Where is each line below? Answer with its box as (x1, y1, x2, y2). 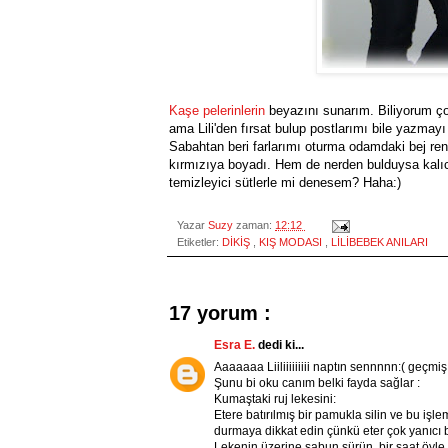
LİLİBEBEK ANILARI (331, 236, 428, 249)
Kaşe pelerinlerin (169, 103, 265, 119)
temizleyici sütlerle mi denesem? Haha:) (169, 175, 401, 191)
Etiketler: (177, 236, 222, 249)
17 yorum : (169, 302, 271, 325)
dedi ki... (258, 338, 304, 353)
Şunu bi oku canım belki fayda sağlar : (214, 376, 420, 391)
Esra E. (214, 338, 258, 353)
